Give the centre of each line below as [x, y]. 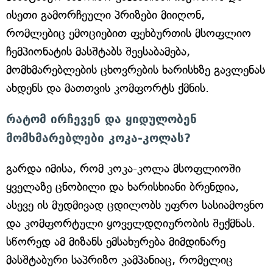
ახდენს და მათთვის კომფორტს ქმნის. [108, 88]
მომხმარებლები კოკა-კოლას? [98, 138]
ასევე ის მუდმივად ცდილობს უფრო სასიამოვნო [135, 205]
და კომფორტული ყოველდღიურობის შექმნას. [131, 223]
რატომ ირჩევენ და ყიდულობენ [101, 119]
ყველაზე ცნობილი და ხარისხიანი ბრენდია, [122, 187]
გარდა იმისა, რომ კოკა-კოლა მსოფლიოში [123, 168]
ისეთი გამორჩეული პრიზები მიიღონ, [105, 15]
